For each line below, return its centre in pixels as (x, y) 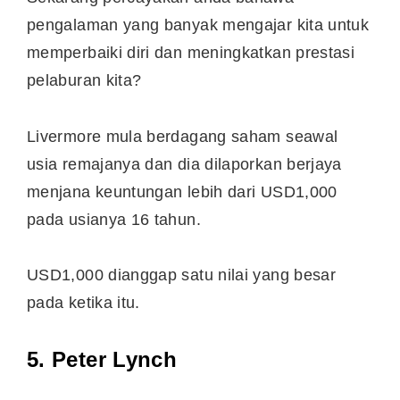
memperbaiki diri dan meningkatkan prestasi (191, 53)
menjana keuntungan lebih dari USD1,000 (182, 192)
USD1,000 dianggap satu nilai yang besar (182, 275)
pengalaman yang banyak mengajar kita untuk (198, 25)
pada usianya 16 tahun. (117, 219)
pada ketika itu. (86, 303)
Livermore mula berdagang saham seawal (183, 136)
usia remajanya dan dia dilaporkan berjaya (184, 164)
